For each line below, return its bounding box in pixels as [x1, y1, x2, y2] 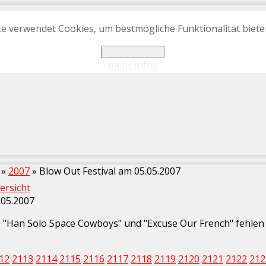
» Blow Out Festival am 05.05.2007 [30, 164, 180, 178]
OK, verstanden [106, 47, 160, 56]
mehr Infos [108, 58, 158, 71]
